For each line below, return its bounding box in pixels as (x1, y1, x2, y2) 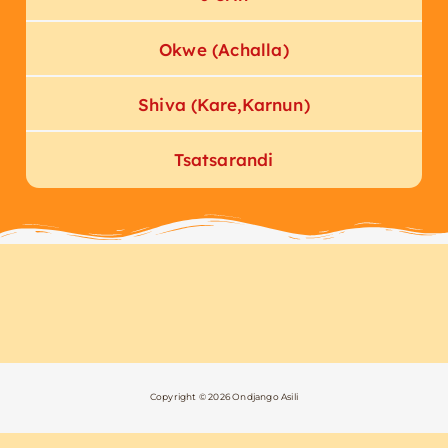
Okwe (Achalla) (159, 39, 289, 60)
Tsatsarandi (174, 149, 274, 170)
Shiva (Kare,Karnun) (138, 94, 310, 115)
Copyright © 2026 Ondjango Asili (149, 390, 299, 402)
